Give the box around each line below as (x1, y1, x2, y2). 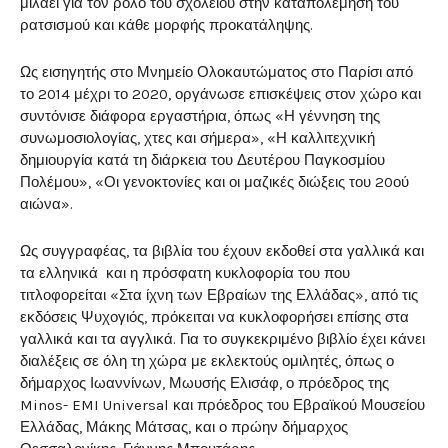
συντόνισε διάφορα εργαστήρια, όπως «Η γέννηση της (20, 107, 380, 126)
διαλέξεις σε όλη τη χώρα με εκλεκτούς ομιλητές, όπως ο (20, 352, 394, 371)
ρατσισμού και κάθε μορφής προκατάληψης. (20, 16, 313, 35)
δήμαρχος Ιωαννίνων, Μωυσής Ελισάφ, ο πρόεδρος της (20, 374, 389, 393)
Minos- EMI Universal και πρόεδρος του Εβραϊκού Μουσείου (20, 396, 425, 415)
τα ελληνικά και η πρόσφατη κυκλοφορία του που (20, 264, 350, 283)
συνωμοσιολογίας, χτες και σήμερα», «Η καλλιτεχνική (20, 129, 375, 148)
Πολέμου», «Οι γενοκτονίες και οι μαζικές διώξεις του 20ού (20, 173, 409, 192)
